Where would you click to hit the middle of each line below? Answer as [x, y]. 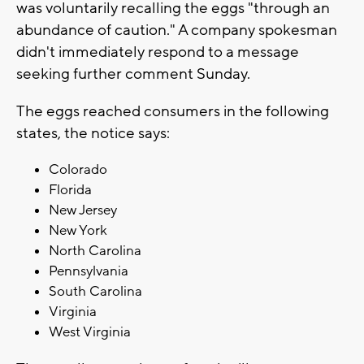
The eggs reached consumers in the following [173, 112]
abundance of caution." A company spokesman [177, 30]
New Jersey [83, 211]
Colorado [78, 170]
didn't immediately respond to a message [158, 52]
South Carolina [95, 292]
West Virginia [90, 333]
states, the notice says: [93, 134]
